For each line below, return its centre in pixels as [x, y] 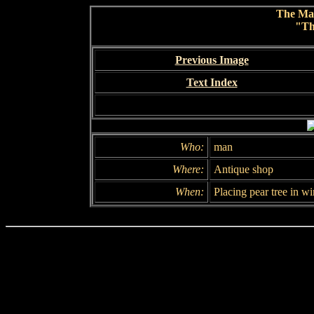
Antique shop [244, 169]
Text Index [212, 82]
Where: [188, 169]
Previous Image [212, 60]
